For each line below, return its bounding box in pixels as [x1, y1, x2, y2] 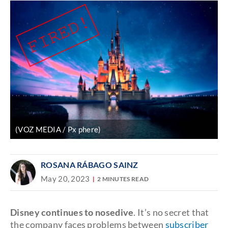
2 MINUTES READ [97, 175, 149, 183]
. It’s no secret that [133, 207, 209, 218]
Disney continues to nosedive [10, 207, 134, 218]
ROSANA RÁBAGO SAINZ [41, 160, 138, 169]
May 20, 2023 [41, 174, 90, 184]
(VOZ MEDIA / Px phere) [15, 125, 101, 134]
